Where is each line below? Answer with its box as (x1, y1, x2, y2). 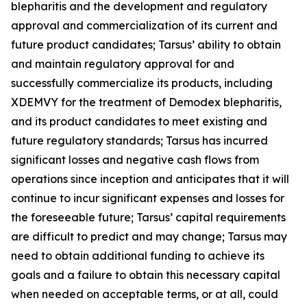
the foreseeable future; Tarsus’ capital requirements (11, 210, 286, 224)
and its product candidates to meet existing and (11, 114, 267, 128)
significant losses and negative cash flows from (11, 153, 259, 167)
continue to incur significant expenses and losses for (11, 191, 284, 205)
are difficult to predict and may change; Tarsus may (11, 230, 287, 243)
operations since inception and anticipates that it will (11, 172, 289, 186)
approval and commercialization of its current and (11, 19, 278, 32)
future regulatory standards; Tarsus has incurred (11, 134, 268, 147)
